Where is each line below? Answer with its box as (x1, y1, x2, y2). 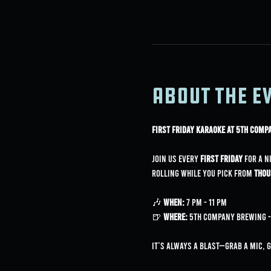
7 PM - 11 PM (184, 195, 227, 207)
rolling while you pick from (151, 166, 254, 178)
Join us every (151, 152, 200, 164)
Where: (163, 210, 188, 222)
